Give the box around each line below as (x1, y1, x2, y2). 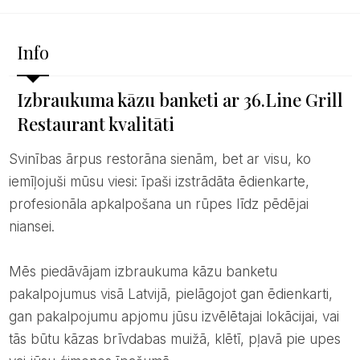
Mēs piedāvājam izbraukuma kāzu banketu (8, 263, 22, 280)
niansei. (8, 218, 55, 235)
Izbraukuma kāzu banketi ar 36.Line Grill (16, 87, 343, 112)
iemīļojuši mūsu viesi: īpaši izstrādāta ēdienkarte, (8, 173, 309, 190)
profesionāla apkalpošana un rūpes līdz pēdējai (8, 195, 309, 212)
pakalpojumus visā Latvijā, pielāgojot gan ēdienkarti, (8, 285, 333, 302)
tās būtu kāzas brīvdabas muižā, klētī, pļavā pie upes (8, 330, 341, 347)
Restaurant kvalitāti (16, 111, 174, 136)
